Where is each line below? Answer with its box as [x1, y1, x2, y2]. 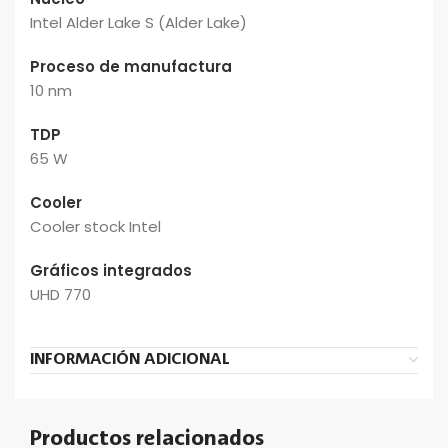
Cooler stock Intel [30, 216, 161, 237]
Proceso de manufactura [30, 56, 232, 77]
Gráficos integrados [30, 260, 192, 281]
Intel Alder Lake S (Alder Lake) [30, 12, 247, 33]
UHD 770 [30, 284, 91, 305]
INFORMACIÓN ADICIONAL [30, 352, 230, 368]
